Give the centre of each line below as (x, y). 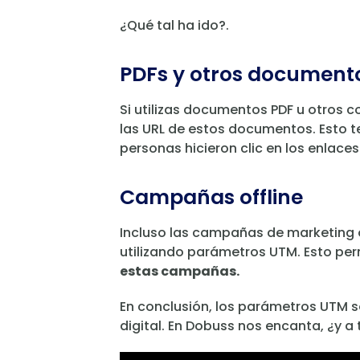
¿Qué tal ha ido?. (174, 26)
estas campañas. (180, 272)
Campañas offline (211, 198)
